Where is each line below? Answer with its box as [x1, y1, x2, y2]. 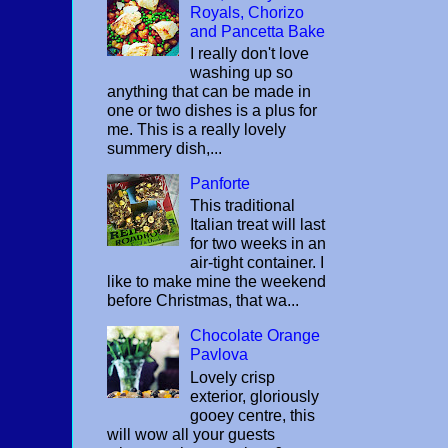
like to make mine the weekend [107, 273, 326, 291]
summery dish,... [107, 140, 222, 158]
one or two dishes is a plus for [107, 102, 317, 120]
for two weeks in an [190, 235, 327, 253]
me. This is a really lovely [107, 121, 286, 139]
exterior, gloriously [190, 387, 320, 405]
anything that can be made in [107, 83, 311, 101]
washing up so [190, 64, 294, 82]
